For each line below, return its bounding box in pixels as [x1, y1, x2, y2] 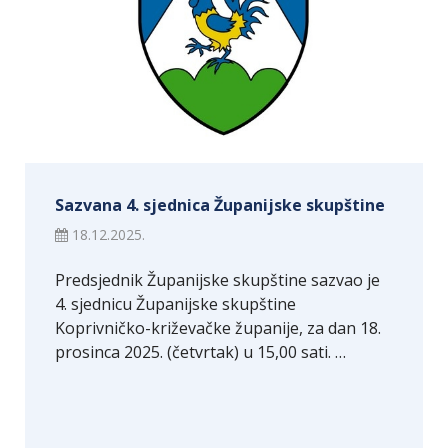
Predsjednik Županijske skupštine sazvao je [55, 268, 380, 291]
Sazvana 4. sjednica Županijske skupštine [55, 193, 385, 216]
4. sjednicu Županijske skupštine [55, 292, 296, 315]
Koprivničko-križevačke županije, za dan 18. [55, 316, 381, 339]
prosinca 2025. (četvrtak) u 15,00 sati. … [55, 340, 346, 363]
